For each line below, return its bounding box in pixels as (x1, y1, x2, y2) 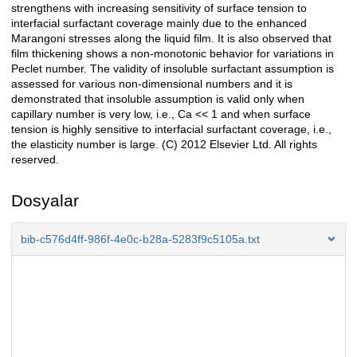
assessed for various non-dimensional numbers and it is (11, 77, 292, 91)
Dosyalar (11, 191, 79, 210)
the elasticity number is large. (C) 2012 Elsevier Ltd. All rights (11, 138, 317, 151)
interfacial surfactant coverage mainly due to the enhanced (11, 17, 307, 30)
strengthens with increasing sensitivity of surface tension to (11, 2, 307, 15)
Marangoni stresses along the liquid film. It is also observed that (11, 32, 331, 45)
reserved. (11, 153, 59, 167)
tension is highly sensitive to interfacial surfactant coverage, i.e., (11, 123, 331, 136)
